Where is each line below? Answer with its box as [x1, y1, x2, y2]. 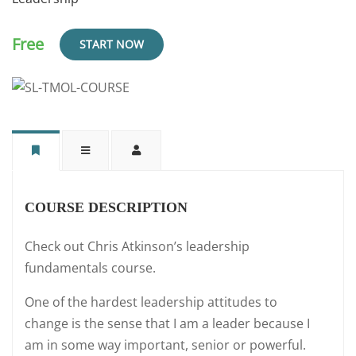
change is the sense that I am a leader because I [25, 315, 310, 333]
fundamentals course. [25, 259, 156, 277]
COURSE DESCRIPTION [25, 199, 188, 216]
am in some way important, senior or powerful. [25, 336, 306, 354]
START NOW [79, 37, 144, 52]
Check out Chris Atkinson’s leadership [25, 238, 250, 256]
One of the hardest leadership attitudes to [25, 293, 277, 311]
